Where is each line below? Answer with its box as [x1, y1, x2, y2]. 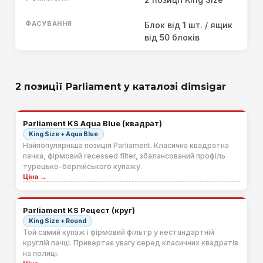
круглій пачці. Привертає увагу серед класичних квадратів [23, 238, 238, 248]
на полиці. [23, 249, 59, 258]
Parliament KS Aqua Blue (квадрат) [23, 119, 162, 129]
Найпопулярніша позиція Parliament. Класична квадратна [23, 141, 229, 150]
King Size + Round [29, 217, 86, 225]
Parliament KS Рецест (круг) [23, 205, 135, 215]
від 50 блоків [144, 32, 200, 43]
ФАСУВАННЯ [25, 19, 72, 28]
